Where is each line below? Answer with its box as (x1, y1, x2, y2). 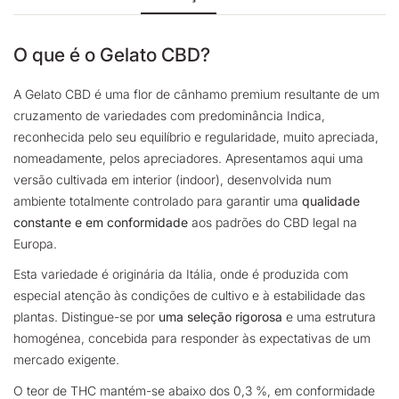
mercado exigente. (13, 352, 123, 368)
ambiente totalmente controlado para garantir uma (13, 192, 298, 208)
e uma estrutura (286, 309, 376, 325)
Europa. (13, 235, 61, 251)
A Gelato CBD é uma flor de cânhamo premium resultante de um (13, 85, 379, 102)
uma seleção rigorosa (159, 309, 282, 325)
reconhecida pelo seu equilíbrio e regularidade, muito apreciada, (13, 128, 379, 144)
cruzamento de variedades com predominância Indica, (13, 107, 325, 123)
